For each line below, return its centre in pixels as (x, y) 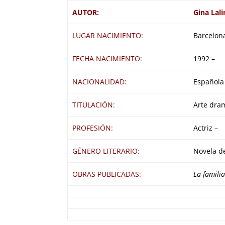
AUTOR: (85, 12)
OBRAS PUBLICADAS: (106, 174)
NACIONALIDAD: (99, 81)
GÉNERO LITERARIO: (106, 151)
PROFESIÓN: (92, 128)
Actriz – (205, 128)
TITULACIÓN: (93, 104)
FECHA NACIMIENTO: (107, 58)
